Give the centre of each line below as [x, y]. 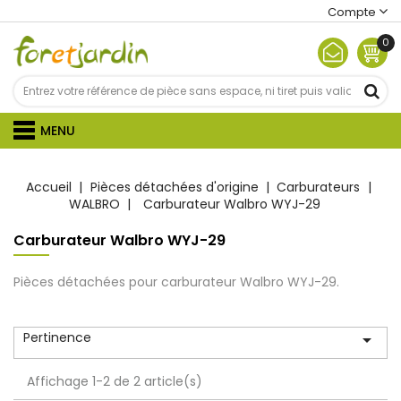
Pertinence [57, 337]
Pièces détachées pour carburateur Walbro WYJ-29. [176, 282]
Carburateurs [319, 187]
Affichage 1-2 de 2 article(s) [115, 381]
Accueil [48, 187]
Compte [352, 12]
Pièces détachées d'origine [174, 187]
